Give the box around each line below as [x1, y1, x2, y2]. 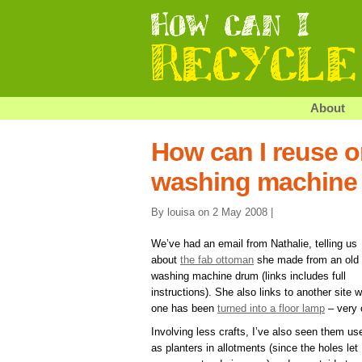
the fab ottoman [180, 253, 254, 266]
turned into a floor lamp [217, 301, 325, 314]
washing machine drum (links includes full [151, 269, 346, 282]
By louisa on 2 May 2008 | [151, 205, 273, 218]
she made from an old [254, 253, 359, 266]
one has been [151, 301, 217, 314]
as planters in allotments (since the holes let [151, 341, 358, 354]
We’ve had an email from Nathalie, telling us [151, 237, 357, 250]
